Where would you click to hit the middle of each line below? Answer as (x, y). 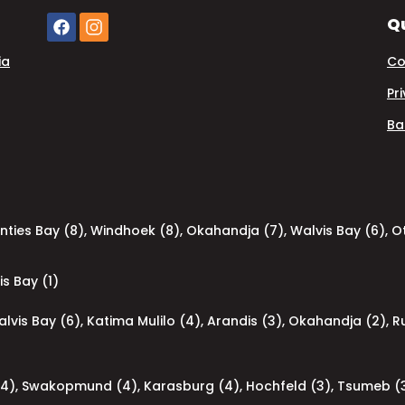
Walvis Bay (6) (338, 231)
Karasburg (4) (192, 386)
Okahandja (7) (235, 231)
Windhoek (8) (135, 231)
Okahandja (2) (337, 321)
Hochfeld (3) (288, 386)
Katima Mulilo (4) (144, 321)
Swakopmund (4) (80, 386)
